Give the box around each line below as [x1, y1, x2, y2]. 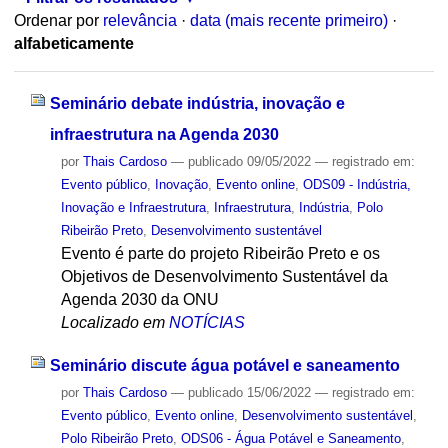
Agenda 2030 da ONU [60, 290, 219, 308]
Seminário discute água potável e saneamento [49, 356, 400, 374]
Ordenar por [13, 12, 99, 30]
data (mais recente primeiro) [189, 12, 388, 30]
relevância [102, 12, 177, 30]
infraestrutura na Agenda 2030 [49, 125, 279, 143]
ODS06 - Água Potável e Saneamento [180, 430, 401, 446]
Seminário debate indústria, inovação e [49, 94, 345, 112]
